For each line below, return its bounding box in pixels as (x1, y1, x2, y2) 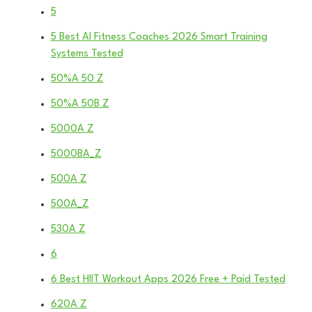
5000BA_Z (50, 148, 102, 159)
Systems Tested (50, 48, 123, 59)
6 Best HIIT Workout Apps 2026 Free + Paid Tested (50, 274, 286, 285)
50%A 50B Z (50, 98, 109, 109)
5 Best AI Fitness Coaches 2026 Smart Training (50, 31, 267, 42)
